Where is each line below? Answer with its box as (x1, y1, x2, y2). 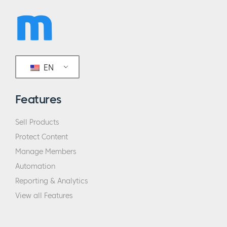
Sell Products (15, 118, 59, 127)
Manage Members (15, 147, 76, 157)
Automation (15, 162, 55, 171)
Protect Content (15, 133, 68, 142)
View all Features (15, 192, 72, 201)
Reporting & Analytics (15, 177, 88, 186)
